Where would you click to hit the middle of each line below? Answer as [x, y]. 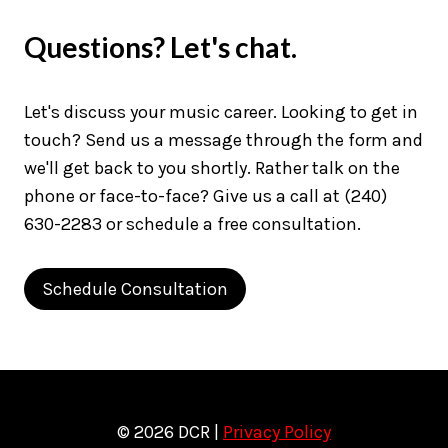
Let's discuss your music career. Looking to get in [221, 111]
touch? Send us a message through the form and [223, 139]
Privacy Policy [277, 432]
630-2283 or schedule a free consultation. [192, 223]
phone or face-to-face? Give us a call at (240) [205, 195]
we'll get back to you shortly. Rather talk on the [212, 167]
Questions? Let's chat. [160, 46]
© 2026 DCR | [170, 432]
